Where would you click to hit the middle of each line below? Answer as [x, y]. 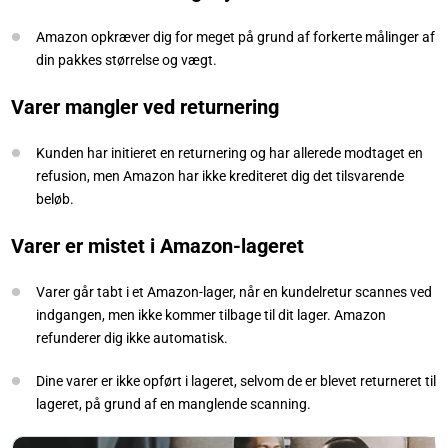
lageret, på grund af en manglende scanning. [173, 403]
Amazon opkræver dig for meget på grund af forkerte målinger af [235, 36]
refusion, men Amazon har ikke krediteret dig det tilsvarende [220, 175]
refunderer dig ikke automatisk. [132, 337]
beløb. [55, 198]
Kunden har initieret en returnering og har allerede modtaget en [229, 152]
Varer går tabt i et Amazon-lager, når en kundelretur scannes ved [234, 291]
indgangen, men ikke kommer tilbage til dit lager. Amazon [211, 314]
